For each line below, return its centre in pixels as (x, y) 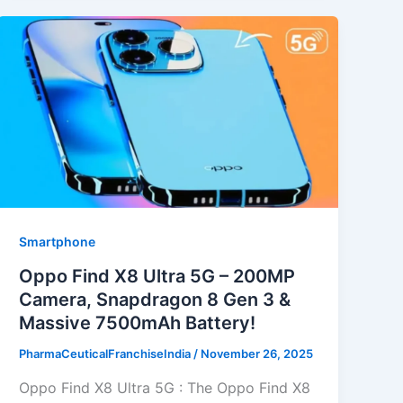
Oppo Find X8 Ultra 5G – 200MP (157, 277)
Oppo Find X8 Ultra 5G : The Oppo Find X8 (165, 387)
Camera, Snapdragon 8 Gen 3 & (155, 300)
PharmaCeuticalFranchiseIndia (107, 354)
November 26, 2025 (257, 354)
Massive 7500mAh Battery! (138, 323)
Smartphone (58, 242)
